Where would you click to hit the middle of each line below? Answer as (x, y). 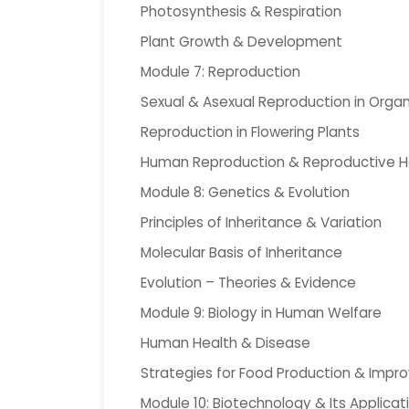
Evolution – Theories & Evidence (248, 283)
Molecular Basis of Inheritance (241, 252)
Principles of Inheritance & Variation (261, 222)
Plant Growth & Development (241, 42)
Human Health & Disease (225, 343)
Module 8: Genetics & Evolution (245, 192)
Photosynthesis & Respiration (241, 11)
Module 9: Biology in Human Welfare (261, 313)
